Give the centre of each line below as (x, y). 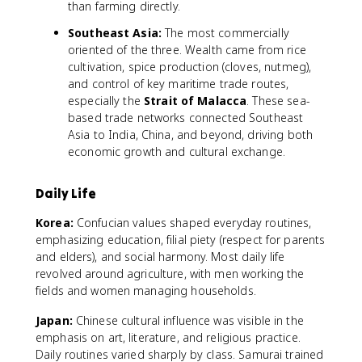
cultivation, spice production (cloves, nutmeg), (190, 67)
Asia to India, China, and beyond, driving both (191, 135)
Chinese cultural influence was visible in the (188, 320)
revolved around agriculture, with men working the (170, 274)
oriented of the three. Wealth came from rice (187, 50)
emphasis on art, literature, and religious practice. (168, 337)
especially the (106, 101)
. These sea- (278, 101)
